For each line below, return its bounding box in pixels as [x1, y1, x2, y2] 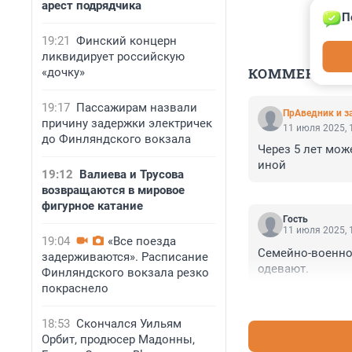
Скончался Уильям [76, 317, 181, 331]
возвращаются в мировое [42, 183, 185, 197]
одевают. [258, 262, 309, 277]
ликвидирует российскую [42, 49, 185, 64]
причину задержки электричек [42, 116, 212, 130]
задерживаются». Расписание [42, 250, 208, 264]
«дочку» [42, 65, 85, 79]
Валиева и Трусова [79, 167, 184, 181]
